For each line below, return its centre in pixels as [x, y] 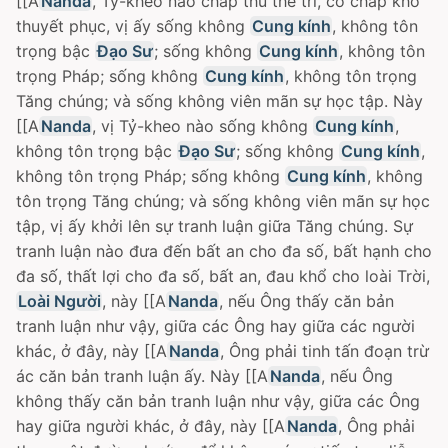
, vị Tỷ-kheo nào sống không [203, 126]
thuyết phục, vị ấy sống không [133, 26]
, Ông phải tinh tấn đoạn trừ [325, 351]
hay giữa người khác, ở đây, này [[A [150, 426]
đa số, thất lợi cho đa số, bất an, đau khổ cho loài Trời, [223, 276]
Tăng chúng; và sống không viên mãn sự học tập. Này [219, 101]
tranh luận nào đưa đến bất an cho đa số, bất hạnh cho [224, 251]
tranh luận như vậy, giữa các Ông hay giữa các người [215, 326]
